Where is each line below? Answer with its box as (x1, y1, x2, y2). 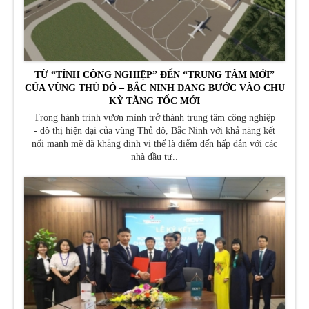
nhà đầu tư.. (131, 152, 178, 163)
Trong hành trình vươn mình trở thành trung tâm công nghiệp (34, 112, 275, 123)
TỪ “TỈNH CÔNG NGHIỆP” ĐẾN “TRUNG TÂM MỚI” (34, 70, 275, 81)
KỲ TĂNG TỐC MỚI (109, 96, 200, 107)
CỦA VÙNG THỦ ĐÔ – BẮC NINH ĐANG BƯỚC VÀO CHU (24, 83, 285, 94)
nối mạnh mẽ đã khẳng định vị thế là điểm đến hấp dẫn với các (32, 139, 277, 150)
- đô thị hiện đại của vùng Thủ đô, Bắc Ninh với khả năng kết (34, 126, 275, 137)
